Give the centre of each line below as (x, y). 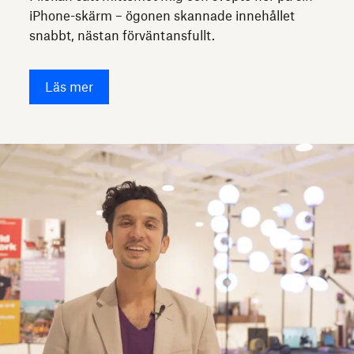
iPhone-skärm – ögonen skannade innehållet (162, 15)
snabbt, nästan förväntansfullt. (122, 35)
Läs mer (70, 87)
